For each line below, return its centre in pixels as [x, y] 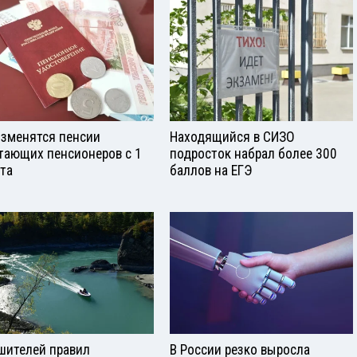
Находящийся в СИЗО [232, 137]
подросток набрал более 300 [253, 154]
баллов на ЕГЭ [211, 171]
